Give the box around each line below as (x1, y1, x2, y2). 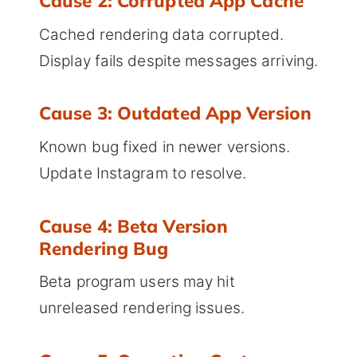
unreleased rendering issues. (39, 298, 245, 317)
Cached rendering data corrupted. (39, 25, 284, 44)
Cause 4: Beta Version (39, 214, 229, 237)
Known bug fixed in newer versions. (39, 137, 291, 156)
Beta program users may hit (39, 272, 235, 291)
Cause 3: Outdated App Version (39, 101, 312, 125)
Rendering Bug (39, 236, 169, 260)
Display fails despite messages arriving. (39, 51, 319, 70)
